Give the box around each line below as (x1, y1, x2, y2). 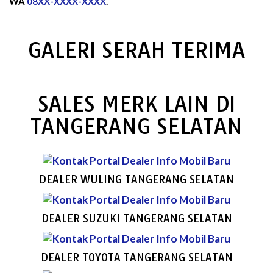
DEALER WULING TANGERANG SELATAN (39, 173, 234, 186)
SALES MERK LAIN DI (38, 90, 235, 117)
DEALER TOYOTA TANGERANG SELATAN (40, 250, 233, 264)
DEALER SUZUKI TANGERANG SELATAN (41, 211, 232, 225)
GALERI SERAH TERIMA (28, 37, 245, 63)
